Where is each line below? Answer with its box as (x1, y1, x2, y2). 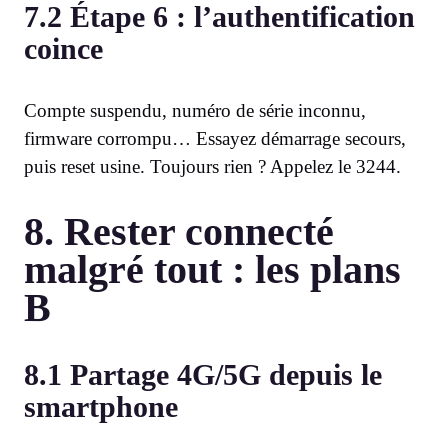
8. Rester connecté (24, 209, 334, 255)
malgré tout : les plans (24, 247, 401, 293)
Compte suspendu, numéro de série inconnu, (24, 100, 366, 122)
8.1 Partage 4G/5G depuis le (24, 358, 382, 392)
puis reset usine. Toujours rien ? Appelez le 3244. (24, 156, 401, 178)
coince (24, 32, 103, 66)
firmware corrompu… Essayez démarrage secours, (24, 128, 406, 150)
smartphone (24, 390, 178, 424)
